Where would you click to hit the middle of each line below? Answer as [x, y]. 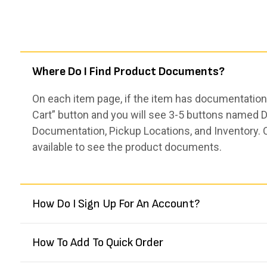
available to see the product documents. [127, 147]
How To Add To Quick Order [97, 243]
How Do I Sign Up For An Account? [116, 204]
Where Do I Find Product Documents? [128, 72]
